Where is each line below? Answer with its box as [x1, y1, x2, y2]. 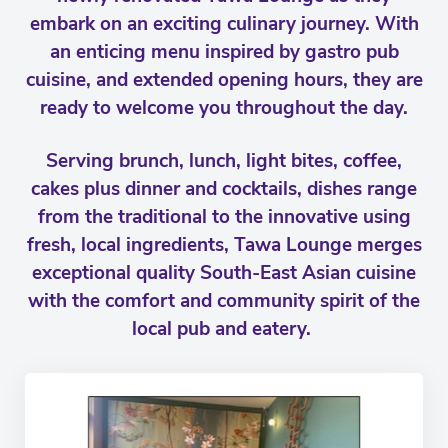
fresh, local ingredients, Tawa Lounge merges [26, 232, 422, 258]
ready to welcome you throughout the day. [40, 95, 408, 121]
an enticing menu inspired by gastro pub [49, 39, 399, 65]
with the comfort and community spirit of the [28, 288, 420, 314]
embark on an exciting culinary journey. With [29, 11, 419, 37]
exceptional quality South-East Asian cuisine [32, 260, 416, 286]
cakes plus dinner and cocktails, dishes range [31, 176, 417, 202]
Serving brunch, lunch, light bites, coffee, [46, 148, 402, 174]
